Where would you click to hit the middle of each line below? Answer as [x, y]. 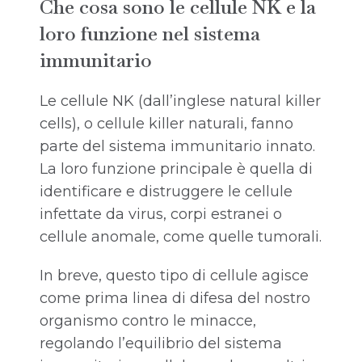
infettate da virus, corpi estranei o [161, 215]
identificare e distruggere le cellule [166, 192]
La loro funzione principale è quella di [176, 169]
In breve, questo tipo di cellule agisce [174, 276]
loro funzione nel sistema [150, 34]
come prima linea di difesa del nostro [175, 299]
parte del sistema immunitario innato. [177, 147]
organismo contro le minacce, [148, 321]
